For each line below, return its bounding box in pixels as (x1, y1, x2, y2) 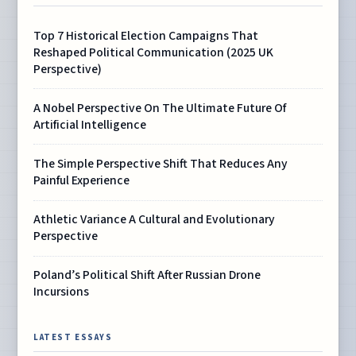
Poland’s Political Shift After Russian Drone (33, 266, 261, 284)
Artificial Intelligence (33, 115, 147, 133)
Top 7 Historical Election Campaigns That (33, 26, 259, 44)
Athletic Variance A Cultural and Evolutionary (33, 211, 276, 229)
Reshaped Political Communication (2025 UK (33, 43, 274, 61)
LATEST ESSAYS (33, 331, 113, 344)
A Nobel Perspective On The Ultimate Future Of (33, 99, 287, 117)
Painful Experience (33, 172, 130, 190)
